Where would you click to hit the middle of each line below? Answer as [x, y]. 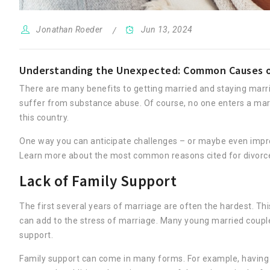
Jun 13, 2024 [167, 30]
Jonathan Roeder [70, 30]
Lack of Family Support [98, 181]
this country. [44, 118]
